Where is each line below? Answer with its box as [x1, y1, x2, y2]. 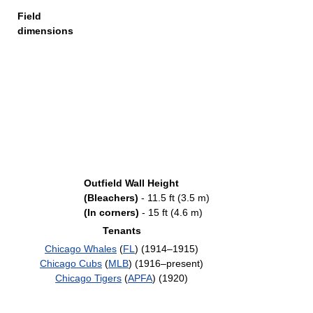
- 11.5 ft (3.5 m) [138, 192, 210, 203]
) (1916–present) [129, 258, 203, 269]
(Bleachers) [84, 192, 138, 203]
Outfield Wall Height [84, 177, 179, 189]
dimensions [17, 25, 73, 36]
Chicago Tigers [55, 272, 122, 284]
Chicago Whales [45, 243, 117, 254]
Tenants [102, 225, 141, 236]
